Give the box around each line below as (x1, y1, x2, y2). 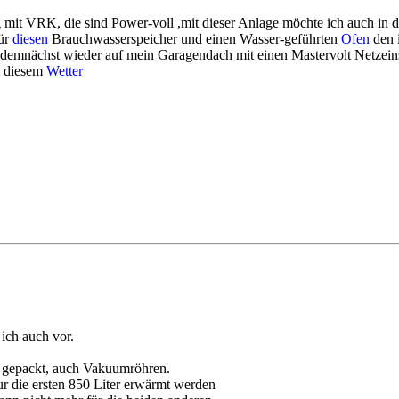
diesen (12, 31, 48, 47)
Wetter (46, 63, 83, 79)
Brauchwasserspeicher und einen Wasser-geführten (48, 31, 341, 47)
